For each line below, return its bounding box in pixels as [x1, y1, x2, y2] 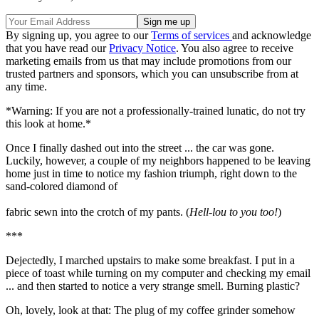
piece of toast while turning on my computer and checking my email [6, 267, 310, 280]
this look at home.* [6, 117, 91, 130]
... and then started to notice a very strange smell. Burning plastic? [6, 280, 300, 293]
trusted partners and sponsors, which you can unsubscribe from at [6, 68, 298, 80]
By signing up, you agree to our [6, 29, 151, 42]
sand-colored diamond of [6, 180, 117, 193]
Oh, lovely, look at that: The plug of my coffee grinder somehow [6, 304, 296, 317]
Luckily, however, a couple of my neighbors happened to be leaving [6, 155, 310, 167]
